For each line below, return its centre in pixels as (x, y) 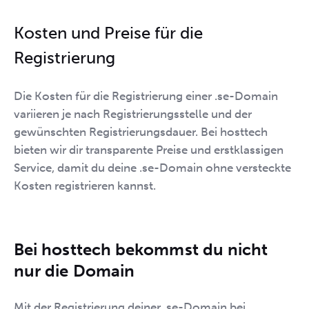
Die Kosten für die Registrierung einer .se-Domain (146, 96)
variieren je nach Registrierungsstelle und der (133, 113)
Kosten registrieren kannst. (85, 185)
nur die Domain (74, 270)
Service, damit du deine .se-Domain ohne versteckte (152, 167)
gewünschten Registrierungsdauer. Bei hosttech (141, 131)
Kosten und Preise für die (108, 32)
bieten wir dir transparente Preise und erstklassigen (149, 149)
